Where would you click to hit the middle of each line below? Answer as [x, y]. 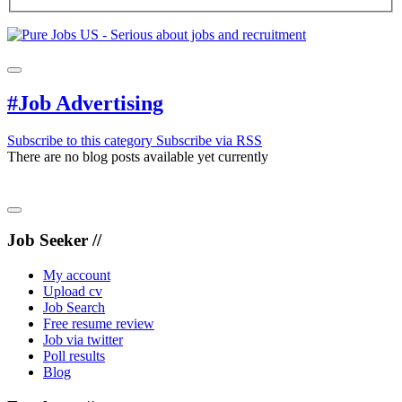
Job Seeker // [54, 240]
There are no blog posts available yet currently [138, 157]
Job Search [74, 307]
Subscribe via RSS [209, 141]
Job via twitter [83, 339]
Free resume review [99, 323]
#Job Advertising [85, 103]
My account [77, 275]
